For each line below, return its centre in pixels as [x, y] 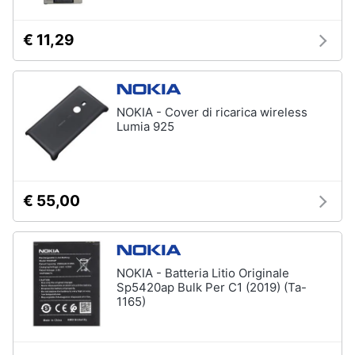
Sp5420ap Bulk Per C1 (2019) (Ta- [212, 287]
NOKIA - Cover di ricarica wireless [212, 112]
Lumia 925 [145, 126]
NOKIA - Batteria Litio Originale [203, 273]
